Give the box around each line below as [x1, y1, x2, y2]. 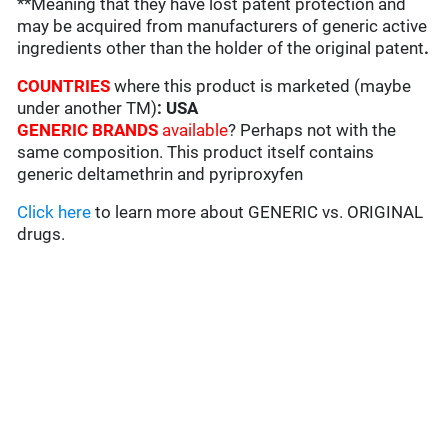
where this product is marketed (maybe [114, 76, 412, 97]
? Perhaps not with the [228, 120, 397, 141]
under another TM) [17, 98, 158, 119]
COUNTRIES [17, 76, 115, 97]
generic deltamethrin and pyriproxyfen [17, 164, 304, 185]
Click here [17, 202, 92, 223]
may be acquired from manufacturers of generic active [17, 16, 428, 37]
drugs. [17, 224, 66, 245]
